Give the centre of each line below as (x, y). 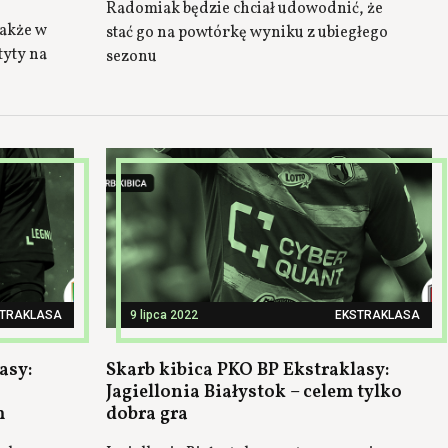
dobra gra (147, 414)
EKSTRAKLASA (377, 315)
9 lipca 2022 (164, 315)
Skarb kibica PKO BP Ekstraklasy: (247, 370)
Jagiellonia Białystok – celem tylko (254, 392)
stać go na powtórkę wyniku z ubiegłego (247, 33)
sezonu (131, 57)
